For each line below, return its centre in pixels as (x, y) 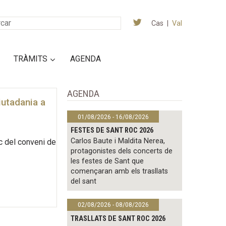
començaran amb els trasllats (120, 172)
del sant (84, 182)
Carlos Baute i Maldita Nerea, (118, 141)
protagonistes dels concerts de (122, 151)
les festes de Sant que (107, 161)
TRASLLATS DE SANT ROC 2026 (118, 219)
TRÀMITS (31, 59)
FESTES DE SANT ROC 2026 (112, 131)
